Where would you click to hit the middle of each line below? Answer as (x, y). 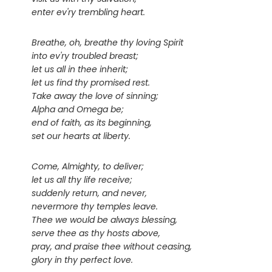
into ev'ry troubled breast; (85, 56)
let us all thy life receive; (82, 180)
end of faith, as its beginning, (92, 123)
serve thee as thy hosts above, (96, 233)
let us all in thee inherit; (80, 70)
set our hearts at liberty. (81, 136)
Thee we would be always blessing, (104, 220)
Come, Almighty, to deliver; (88, 167)
